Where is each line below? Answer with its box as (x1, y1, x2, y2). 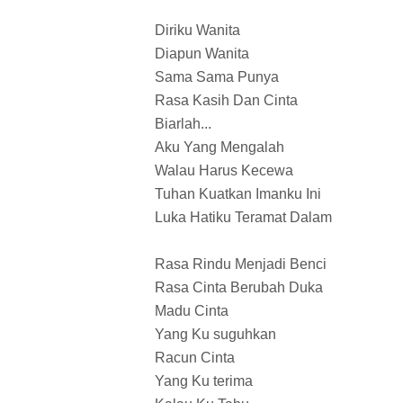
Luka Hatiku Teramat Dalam (155, 210, 332, 226)
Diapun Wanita (155, 46, 249, 62)
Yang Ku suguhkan (155, 327, 276, 343)
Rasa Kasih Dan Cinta (155, 93, 298, 109)
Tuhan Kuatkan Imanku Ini (155, 186, 321, 202)
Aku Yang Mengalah (155, 139, 284, 156)
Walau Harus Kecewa (155, 163, 293, 179)
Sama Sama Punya (155, 69, 279, 85)
